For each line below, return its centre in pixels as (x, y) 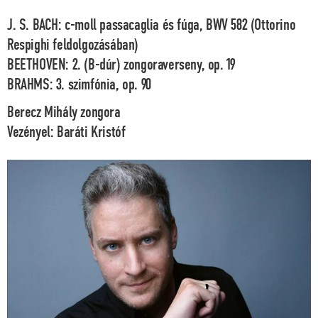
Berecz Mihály (42, 113)
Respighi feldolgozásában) (73, 45)
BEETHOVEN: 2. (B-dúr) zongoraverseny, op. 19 (121, 65)
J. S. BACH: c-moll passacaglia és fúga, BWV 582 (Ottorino (152, 25)
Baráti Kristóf (91, 132)
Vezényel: (32, 132)
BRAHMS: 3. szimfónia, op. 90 (79, 85)
